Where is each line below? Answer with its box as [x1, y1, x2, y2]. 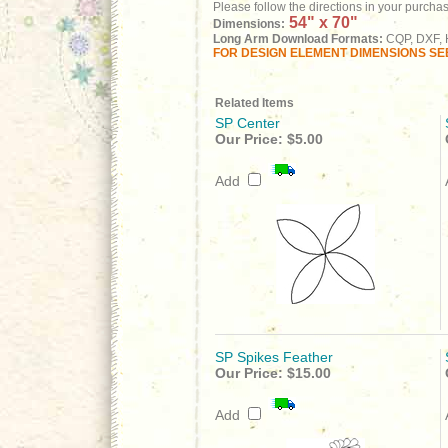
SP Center [215, 115, 280, 131]
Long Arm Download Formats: [213, 32, 383, 46]
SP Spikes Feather [215, 349, 333, 365]
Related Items [215, 96, 294, 110]
